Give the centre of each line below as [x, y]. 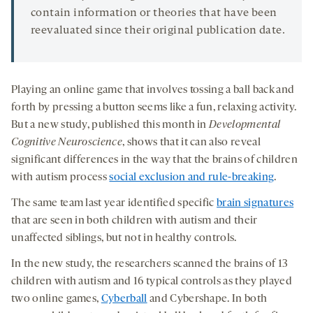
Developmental [245, 125]
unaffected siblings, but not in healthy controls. [124, 239]
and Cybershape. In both [207, 299]
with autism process [60, 178]
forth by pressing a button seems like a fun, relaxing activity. [154, 108]
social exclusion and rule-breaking [192, 178]
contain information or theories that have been [154, 14]
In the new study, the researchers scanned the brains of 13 [150, 264]
